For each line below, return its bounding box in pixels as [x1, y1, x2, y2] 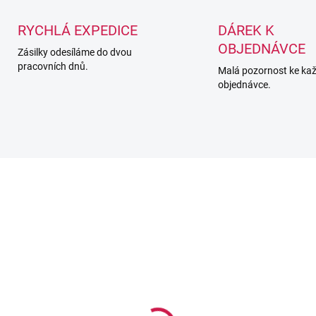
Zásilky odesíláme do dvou [17, 47, 132, 58]
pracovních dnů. [17, 61, 88, 72]
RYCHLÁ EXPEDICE [17, 22, 138, 39]
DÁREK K [218, 22, 274, 39]
